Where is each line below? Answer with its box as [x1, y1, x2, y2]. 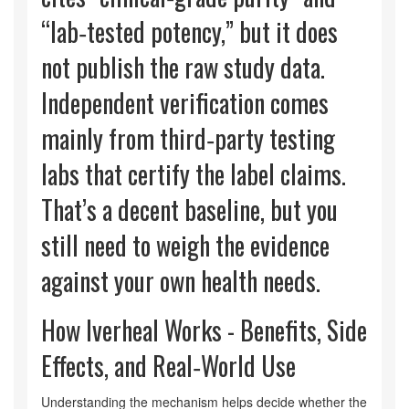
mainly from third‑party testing [41, 120, 335, 158]
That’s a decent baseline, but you [41, 191, 338, 229]
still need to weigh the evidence [41, 226, 330, 265]
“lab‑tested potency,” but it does [41, 13, 338, 51]
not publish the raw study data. [41, 48, 325, 87]
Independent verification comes [41, 84, 329, 122]
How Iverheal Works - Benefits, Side [41, 311, 367, 350]
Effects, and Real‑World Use [41, 347, 296, 385]
